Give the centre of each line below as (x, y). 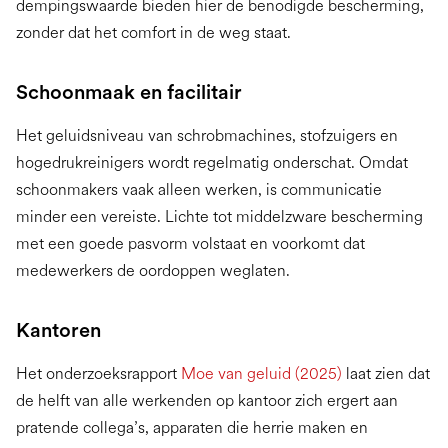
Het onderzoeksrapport (98, 374)
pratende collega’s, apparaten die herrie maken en (192, 428)
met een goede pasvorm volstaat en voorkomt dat (190, 244)
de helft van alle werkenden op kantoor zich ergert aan (207, 401)
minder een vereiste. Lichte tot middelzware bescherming (219, 217)
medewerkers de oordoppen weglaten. (153, 271)
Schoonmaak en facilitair (129, 92)
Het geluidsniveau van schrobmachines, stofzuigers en (207, 136)
